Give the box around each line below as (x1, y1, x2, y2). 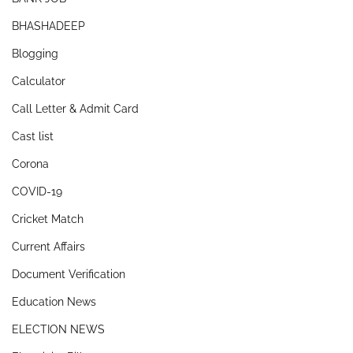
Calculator (12, 74, 65, 87)
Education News (12, 295, 96, 308)
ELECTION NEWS (12, 322, 105, 336)
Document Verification (12, 267, 125, 281)
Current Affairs (12, 240, 85, 253)
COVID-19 (12, 184, 62, 198)
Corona (12, 157, 49, 170)
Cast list (12, 129, 54, 143)
